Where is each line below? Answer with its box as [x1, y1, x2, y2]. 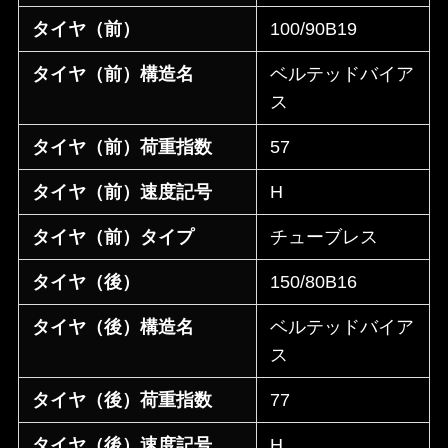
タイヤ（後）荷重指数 [32, 390, 213, 411]
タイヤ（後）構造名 [32, 317, 195, 338]
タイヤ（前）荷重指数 [32, 137, 213, 158]
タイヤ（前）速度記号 [32, 182, 213, 203]
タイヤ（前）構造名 [32, 64, 195, 85]
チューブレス [270, 227, 379, 248]
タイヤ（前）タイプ [32, 227, 195, 248]
